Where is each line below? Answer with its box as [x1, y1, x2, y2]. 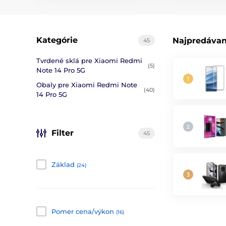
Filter [51, 128, 74, 138]
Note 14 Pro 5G [36, 66, 85, 74]
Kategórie [36, 35, 78, 45]
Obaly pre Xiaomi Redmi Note [36, 81, 137, 89]
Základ [51, 160, 75, 168]
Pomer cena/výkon [51, 207, 114, 215]
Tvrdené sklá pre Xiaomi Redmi [36, 56, 142, 65]
